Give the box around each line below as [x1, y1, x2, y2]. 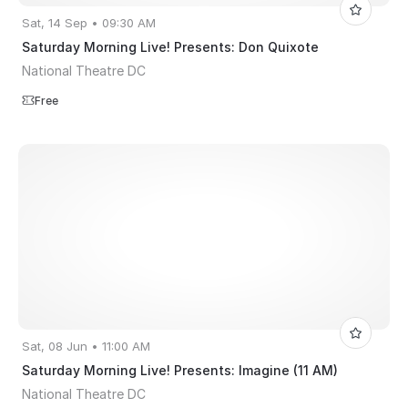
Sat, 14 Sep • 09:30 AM [22, 15, 156, 31]
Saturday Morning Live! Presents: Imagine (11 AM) [22, 362, 338, 379]
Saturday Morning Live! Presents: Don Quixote [22, 39, 319, 56]
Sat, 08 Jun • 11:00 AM [22, 339, 150, 354]
